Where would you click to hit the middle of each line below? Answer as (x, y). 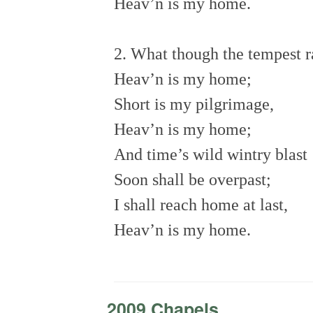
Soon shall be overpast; (194, 179)
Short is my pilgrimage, (196, 104)
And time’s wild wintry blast (212, 154)
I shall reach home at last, (203, 204)
